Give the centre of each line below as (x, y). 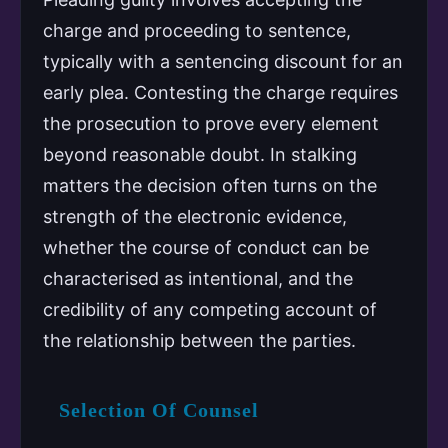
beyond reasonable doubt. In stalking (200, 155)
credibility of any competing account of (210, 310)
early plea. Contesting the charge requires (220, 93)
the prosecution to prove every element (211, 124)
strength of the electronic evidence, (195, 217)
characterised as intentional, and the (198, 279)
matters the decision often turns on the (210, 186)
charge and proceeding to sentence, (197, 31)
